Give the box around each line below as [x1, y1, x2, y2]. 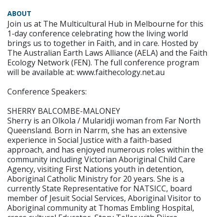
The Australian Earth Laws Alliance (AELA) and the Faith [7, 47, 207, 58]
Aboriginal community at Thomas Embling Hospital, [7, 202, 194, 213]
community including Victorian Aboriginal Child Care [7, 154, 195, 165]
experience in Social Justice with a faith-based [7, 134, 171, 145]
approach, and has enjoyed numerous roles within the [7, 144, 203, 155]
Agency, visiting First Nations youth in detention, [7, 163, 184, 174]
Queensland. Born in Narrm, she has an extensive [7, 124, 187, 136]
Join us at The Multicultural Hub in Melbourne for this [7, 18, 203, 29]
